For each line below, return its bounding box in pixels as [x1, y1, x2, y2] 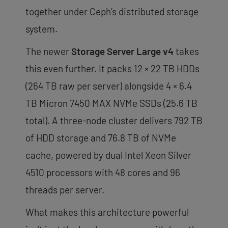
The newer [25, 45, 71, 57]
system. [25, 22, 58, 35]
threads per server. [25, 183, 104, 195]
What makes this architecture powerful [25, 206, 189, 218]
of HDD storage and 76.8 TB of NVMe [25, 131, 176, 144]
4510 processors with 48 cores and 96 [25, 166, 180, 178]
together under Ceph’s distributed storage [25, 5, 198, 17]
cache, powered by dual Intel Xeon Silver [25, 149, 191, 161]
